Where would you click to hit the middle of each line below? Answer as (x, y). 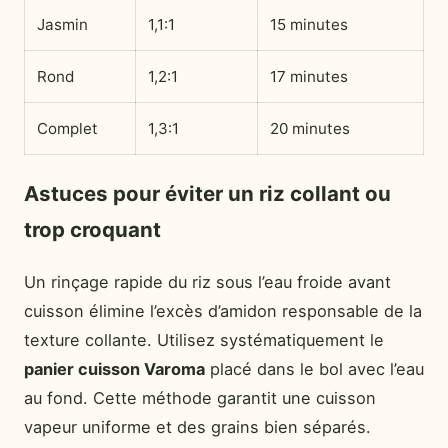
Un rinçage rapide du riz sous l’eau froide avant (207, 281)
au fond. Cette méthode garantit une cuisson (200, 397)
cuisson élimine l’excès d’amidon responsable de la (223, 310)
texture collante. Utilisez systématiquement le (204, 339)
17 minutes (309, 77)
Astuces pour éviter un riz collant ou (207, 193)
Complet (67, 129)
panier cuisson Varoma (114, 368)
